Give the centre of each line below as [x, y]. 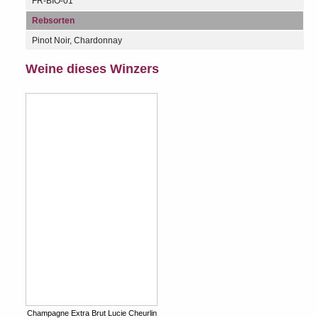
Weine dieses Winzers [92, 68]
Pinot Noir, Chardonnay [77, 40]
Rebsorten [53, 20]
